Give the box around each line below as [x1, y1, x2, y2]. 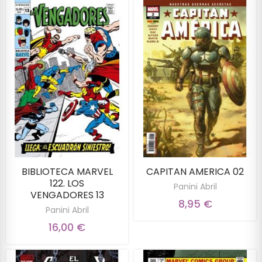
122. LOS [50, 177, 84, 191]
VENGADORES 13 [30, 188, 104, 202]
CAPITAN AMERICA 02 [146, 165, 244, 179]
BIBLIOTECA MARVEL [21, 165, 113, 179]
